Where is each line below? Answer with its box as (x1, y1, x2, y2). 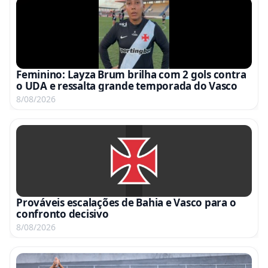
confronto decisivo (16, 206, 109, 221)
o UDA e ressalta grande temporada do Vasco (16, 78, 237, 93)
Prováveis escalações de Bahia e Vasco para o (16, 195, 236, 209)
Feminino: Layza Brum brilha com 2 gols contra (16, 67, 246, 81)
